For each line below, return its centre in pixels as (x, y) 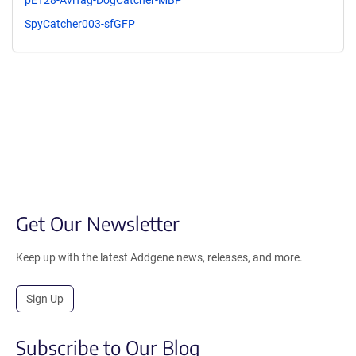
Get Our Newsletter (98, 223)
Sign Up (45, 298)
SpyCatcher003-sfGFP (80, 23)
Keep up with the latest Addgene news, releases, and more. (159, 257)
